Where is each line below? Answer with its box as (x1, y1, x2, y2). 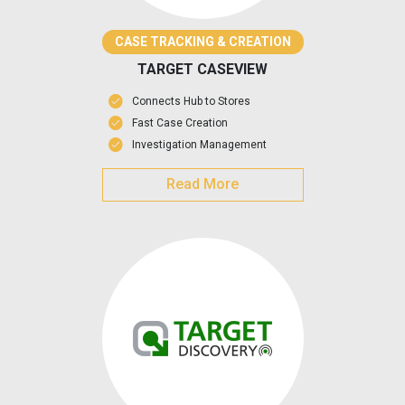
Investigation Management (131, 138, 267, 152)
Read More (166, 175, 239, 193)
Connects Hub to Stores (131, 95, 250, 108)
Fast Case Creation (131, 117, 228, 130)
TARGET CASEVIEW (137, 61, 268, 79)
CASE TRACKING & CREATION (114, 34, 291, 50)
